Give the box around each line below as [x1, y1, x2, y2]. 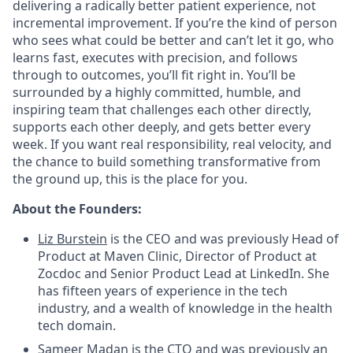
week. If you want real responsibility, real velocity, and [13, 136, 332, 153]
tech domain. [38, 317, 116, 334]
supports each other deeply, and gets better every [13, 118, 310, 136]
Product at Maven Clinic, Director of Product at [38, 247, 317, 265]
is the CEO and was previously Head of [107, 230, 339, 247]
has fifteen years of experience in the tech [38, 282, 288, 299]
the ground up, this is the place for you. [13, 170, 247, 188]
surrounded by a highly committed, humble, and [13, 84, 301, 101]
